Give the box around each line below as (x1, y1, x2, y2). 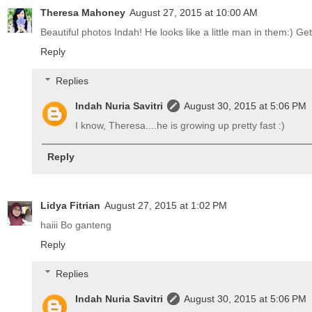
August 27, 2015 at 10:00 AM (130, 7, 258, 19)
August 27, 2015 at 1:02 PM (104, 200, 227, 212)
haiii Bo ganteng (40, 219, 111, 231)
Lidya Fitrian (40, 200, 100, 212)
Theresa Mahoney (40, 7, 125, 19)
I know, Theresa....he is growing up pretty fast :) (75, 119, 286, 131)
